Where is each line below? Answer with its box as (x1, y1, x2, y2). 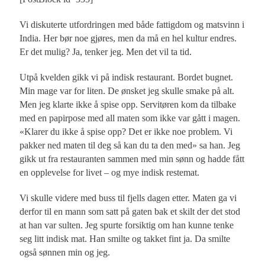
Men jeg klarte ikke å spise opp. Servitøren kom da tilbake (20, 99, 237, 110)
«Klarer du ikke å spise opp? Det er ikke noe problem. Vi (20, 127, 233, 137)
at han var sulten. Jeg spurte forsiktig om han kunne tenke (20, 220, 234, 231)
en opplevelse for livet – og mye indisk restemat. (20, 167, 200, 178)
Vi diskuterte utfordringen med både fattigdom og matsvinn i (20, 20, 245, 30)
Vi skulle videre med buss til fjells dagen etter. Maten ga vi (20, 193, 237, 203)
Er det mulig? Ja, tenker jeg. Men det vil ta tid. (20, 47, 192, 57)
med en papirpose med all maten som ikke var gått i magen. (20, 113, 241, 124)
